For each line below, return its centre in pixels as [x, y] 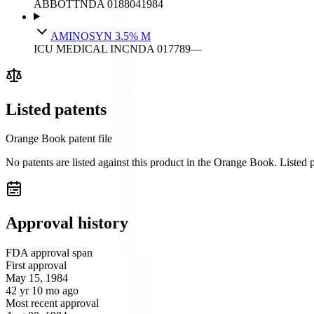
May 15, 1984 [37, 278]
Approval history [67, 223]
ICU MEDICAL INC [82, 48]
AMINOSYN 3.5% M [101, 36]
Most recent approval [52, 303]
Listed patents [56, 109]
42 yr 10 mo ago [42, 291]
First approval [36, 266]
